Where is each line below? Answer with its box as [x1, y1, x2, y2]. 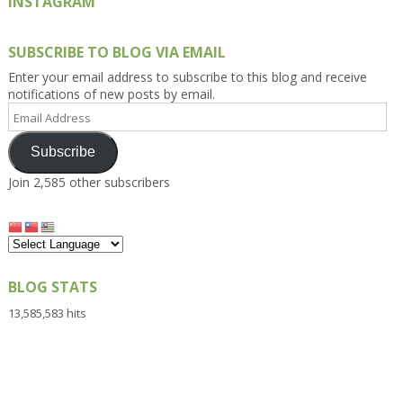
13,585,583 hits [7, 305, 86, 321]
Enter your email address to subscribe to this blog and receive [7, 67, 367, 85]
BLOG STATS [7, 277, 97, 297]
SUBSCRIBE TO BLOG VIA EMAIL [7, 41, 226, 62]
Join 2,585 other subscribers [7, 173, 170, 191]
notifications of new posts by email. [7, 85, 215, 103]
